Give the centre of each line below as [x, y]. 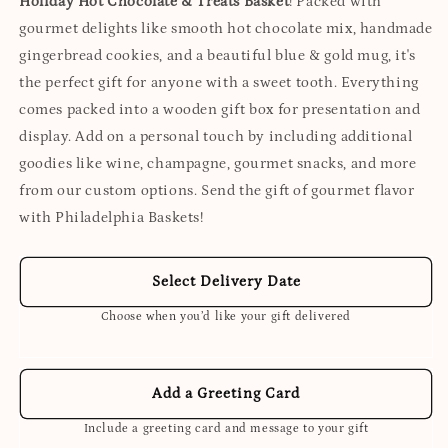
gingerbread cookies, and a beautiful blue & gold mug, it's [217, 55]
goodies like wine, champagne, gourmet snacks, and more [218, 163]
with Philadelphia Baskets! [111, 217]
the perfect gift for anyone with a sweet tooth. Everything [219, 82]
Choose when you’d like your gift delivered [226, 316]
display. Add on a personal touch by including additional [216, 136]
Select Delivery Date [226, 281]
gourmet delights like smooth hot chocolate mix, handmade [226, 28]
